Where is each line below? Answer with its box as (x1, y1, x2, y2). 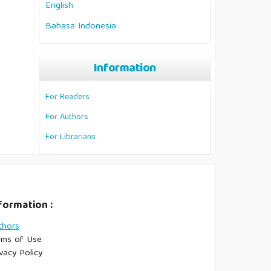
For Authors (45, 109, 88, 125)
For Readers (45, 90, 90, 105)
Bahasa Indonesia (45, 18, 116, 35)
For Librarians (45, 130, 96, 145)
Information (94, 58, 156, 79)
